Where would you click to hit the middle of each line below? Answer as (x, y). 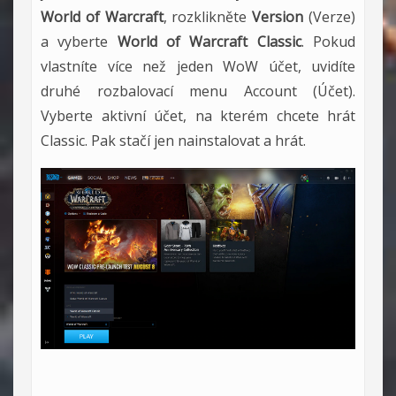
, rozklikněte (208, 17)
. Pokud (328, 42)
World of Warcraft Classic (209, 42)
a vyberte (79, 42)
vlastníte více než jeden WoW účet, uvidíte (198, 67)
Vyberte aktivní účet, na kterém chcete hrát (198, 116)
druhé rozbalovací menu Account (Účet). (198, 91)
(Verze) (332, 17)
